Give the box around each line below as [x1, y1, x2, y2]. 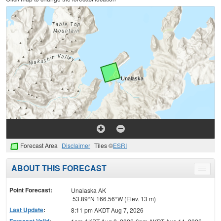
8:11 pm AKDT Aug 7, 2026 [71, 205, 144, 214]
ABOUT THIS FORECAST [11, 162, 107, 174]
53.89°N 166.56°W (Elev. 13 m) [71, 194, 156, 203]
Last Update [9, 205, 43, 214]
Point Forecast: [9, 185, 52, 194]
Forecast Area [20, 141, 58, 150]
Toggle [202, 166, 220, 175]
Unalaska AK [71, 185, 106, 194]
